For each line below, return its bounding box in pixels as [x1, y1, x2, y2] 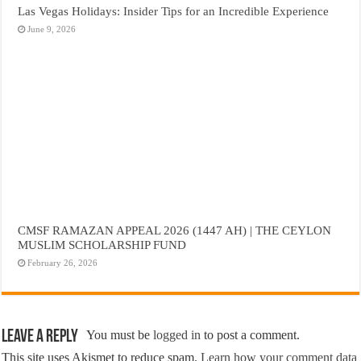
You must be [86, 328, 154, 342]
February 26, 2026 [27, 258, 98, 268]
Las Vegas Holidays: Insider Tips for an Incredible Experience [18, 4, 330, 19]
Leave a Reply [2, 328, 79, 347]
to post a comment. [201, 328, 301, 342]
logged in [153, 328, 201, 342]
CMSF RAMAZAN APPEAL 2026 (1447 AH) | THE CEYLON [18, 223, 332, 238]
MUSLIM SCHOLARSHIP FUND [18, 238, 187, 252]
